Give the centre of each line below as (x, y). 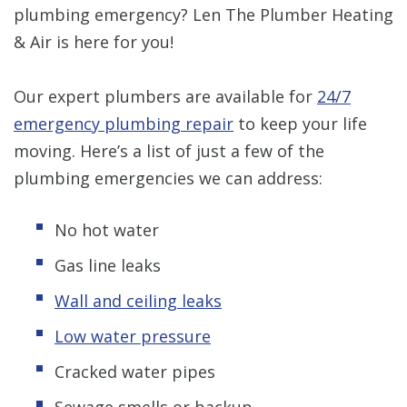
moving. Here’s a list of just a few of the (169, 150)
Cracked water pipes (135, 371)
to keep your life (300, 123)
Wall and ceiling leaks (138, 300)
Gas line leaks (108, 265)
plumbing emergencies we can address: (168, 178)
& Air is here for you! (94, 41)
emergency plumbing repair (124, 123)
